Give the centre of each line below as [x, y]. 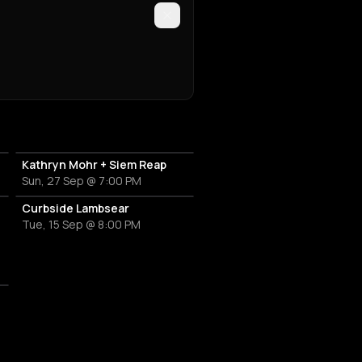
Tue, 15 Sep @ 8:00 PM [81, 225]
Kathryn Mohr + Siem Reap [94, 165]
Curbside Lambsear [75, 208]
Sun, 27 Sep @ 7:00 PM [81, 181]
